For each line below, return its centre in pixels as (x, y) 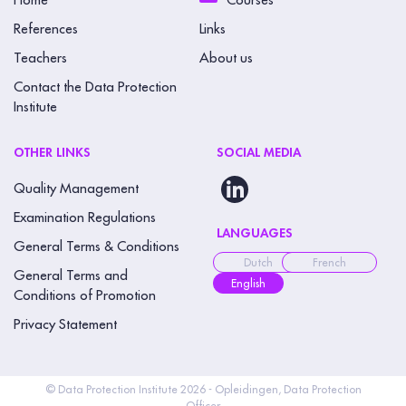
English (248, 284)
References (46, 29)
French (329, 263)
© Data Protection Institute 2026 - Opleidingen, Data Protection (203, 390)
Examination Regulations (85, 218)
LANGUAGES (255, 232)
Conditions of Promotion (85, 296)
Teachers (40, 58)
